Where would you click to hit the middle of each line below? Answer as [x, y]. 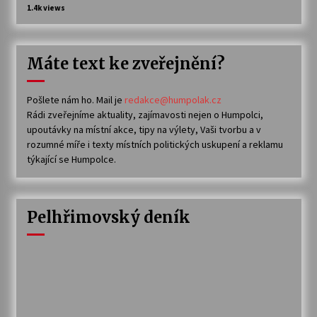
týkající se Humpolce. [71, 159]
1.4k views [46, 7]
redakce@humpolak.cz [173, 99]
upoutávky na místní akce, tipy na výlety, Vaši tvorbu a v [144, 129]
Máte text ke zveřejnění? [126, 63]
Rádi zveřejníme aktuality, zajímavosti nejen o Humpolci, [145, 114]
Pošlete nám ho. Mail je [75, 99]
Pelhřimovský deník [108, 217]
